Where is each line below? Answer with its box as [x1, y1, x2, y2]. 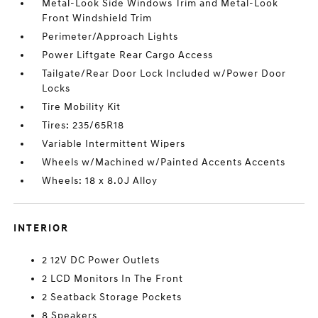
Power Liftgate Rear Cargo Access [42, 49, 214, 61]
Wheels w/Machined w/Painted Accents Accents [42, 156, 286, 168]
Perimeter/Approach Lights [42, 31, 179, 43]
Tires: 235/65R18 [42, 119, 125, 131]
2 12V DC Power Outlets [42, 254, 160, 266]
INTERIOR [13, 222, 70, 234]
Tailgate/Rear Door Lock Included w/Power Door [42, 67, 287, 79]
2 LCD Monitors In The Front [42, 273, 184, 285]
